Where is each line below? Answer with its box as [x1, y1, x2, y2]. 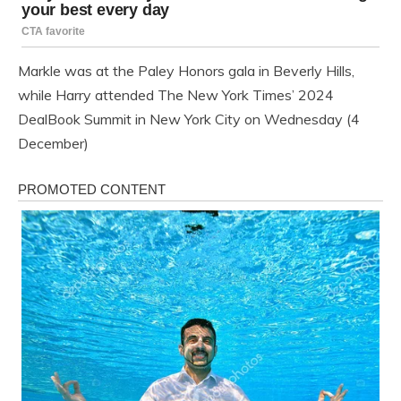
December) [18, 134, 89, 153]
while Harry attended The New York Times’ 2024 [18, 86, 334, 105]
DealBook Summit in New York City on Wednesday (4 [18, 110, 360, 129]
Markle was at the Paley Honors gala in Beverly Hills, [18, 62, 354, 81]
